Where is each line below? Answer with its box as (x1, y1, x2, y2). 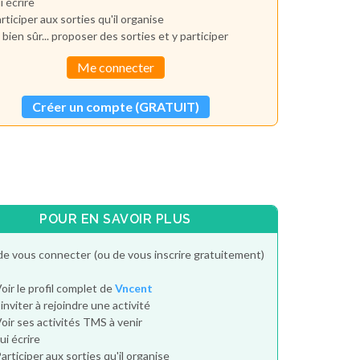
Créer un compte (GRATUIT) (31, 98, 199, 114)
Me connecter (76, 59, 154, 75)
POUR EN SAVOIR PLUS (39, 211, 191, 227)
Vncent (115, 280, 153, 295)
